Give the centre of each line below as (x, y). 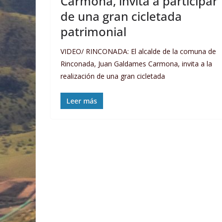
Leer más (82, 101)
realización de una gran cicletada (113, 76)
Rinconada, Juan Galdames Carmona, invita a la (136, 64)
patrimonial (93, 32)
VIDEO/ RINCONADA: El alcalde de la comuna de (138, 52)
